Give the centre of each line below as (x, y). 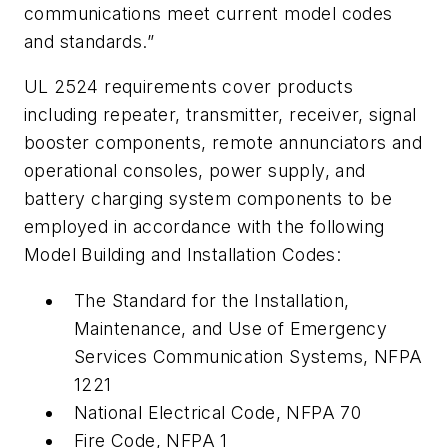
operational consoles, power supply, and (195, 171)
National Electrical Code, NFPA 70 (218, 412)
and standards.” (89, 41)
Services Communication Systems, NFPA (248, 356)
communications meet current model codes (208, 13)
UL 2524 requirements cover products (188, 87)
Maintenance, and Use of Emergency (231, 328)
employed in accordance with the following (204, 227)
